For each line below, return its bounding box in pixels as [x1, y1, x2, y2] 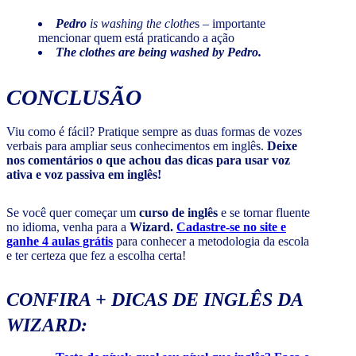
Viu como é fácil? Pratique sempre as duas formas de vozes [6, 125, 302, 139]
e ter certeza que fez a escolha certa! [6, 249, 186, 263]
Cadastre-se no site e [176, 220, 286, 234]
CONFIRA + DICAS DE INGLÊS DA [6, 289, 303, 311]
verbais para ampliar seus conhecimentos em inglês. [6, 139, 264, 153]
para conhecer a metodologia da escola [113, 234, 309, 249]
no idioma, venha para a [6, 220, 130, 234]
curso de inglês [139, 206, 221, 220]
